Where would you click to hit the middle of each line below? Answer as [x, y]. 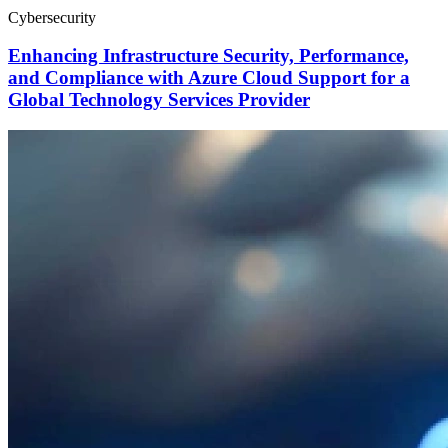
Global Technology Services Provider [159, 100]
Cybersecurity [52, 17]
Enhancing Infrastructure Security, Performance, [208, 56]
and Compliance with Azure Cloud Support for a [209, 78]
